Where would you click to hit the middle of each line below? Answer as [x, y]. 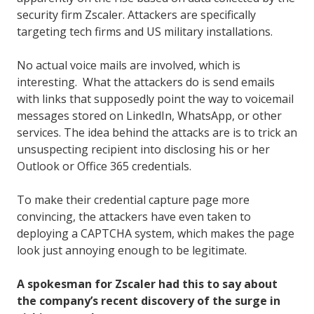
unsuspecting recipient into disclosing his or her [143, 149]
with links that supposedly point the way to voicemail [155, 98]
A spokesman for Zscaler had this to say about [147, 284]
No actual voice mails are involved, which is [129, 65]
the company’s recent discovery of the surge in [149, 300]
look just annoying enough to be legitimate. [132, 250]
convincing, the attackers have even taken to [134, 216]
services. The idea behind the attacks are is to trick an [157, 132]
